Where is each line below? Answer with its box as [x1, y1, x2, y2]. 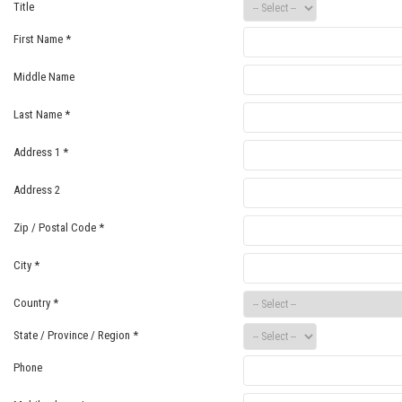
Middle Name [13, 70, 74, 83]
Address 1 [13, 145, 63, 159]
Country [13, 296, 53, 310]
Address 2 [13, 183, 60, 197]
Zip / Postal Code [13, 221, 99, 234]
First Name [13, 32, 66, 46]
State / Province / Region [13, 328, 133, 342]
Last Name [13, 108, 65, 121]
